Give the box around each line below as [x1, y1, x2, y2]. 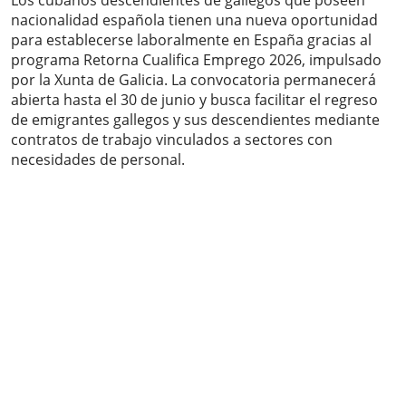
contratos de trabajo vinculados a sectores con [11, 130, 333, 150]
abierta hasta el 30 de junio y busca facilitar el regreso [11, 90, 378, 111]
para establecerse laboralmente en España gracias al [11, 30, 372, 51]
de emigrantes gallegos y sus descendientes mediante [11, 110, 380, 130]
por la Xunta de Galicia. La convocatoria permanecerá [11, 70, 376, 91]
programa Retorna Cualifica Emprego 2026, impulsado [11, 50, 382, 71]
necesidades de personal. [11, 150, 185, 170]
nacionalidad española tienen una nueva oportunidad [11, 10, 378, 31]
